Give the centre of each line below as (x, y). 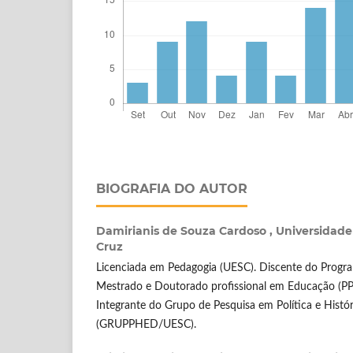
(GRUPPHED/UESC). (146, 324)
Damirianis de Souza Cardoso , (186, 230)
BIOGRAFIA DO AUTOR (172, 188)
